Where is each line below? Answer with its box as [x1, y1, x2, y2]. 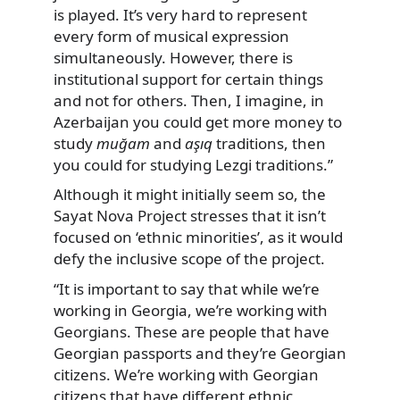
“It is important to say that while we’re [54, 279, 320, 300]
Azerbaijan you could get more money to [54, 111, 342, 132]
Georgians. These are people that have [54, 321, 329, 343]
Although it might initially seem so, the [54, 184, 326, 205]
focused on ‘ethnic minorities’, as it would [54, 227, 343, 248]
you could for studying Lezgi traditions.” [54, 154, 333, 175]
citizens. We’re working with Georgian [54, 364, 319, 386]
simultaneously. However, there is [54, 46, 293, 68]
